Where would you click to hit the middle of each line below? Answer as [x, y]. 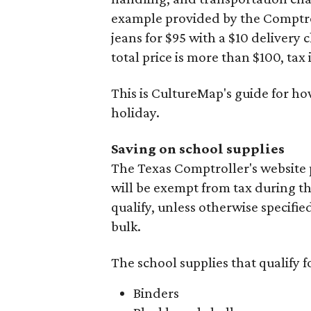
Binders [156, 293]
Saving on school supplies [198, 148]
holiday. [135, 112]
